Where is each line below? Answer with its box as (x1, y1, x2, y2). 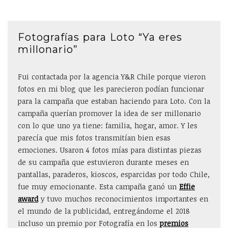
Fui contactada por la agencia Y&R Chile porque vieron (18, 72, 206, 81)
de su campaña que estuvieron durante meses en (18, 157, 189, 167)
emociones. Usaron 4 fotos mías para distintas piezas (18, 145, 202, 155)
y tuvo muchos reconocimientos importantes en (38, 194, 208, 204)
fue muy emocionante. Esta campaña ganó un (18, 182, 179, 191)
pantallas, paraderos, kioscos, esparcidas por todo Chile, (18, 169, 210, 179)
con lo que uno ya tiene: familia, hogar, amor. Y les (18, 121, 197, 130)
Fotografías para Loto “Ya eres (18, 31, 182, 43)
